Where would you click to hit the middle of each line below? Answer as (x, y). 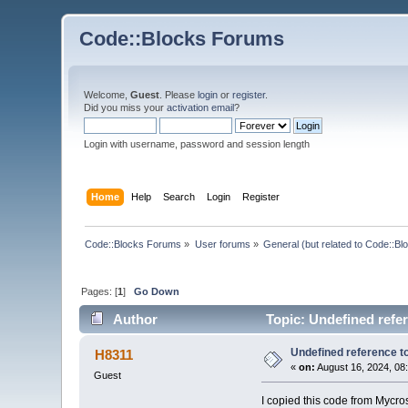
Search (178, 196)
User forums (222, 244)
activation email (201, 107)
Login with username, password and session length (197, 144)
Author (135, 320)
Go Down (157, 291)
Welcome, (107, 95)
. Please (179, 95)
